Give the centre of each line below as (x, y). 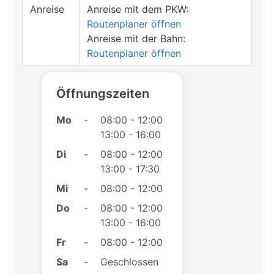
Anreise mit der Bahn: (136, 39)
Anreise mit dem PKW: (138, 9)
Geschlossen (129, 262)
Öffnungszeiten (103, 94)
